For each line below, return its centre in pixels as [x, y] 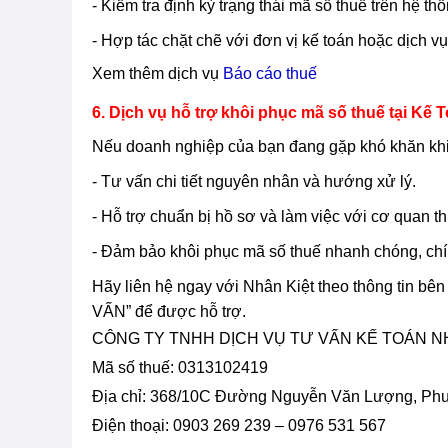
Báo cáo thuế [270, 73]
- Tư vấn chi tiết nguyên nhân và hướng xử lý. [254, 181]
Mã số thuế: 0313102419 [180, 367]
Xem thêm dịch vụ [157, 73]
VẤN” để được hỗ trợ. [169, 311]
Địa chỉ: [121, 396]
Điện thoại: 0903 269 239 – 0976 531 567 [241, 425]
